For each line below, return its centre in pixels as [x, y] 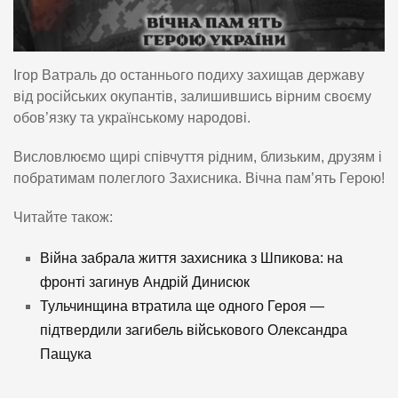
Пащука [66, 354]
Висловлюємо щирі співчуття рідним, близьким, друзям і [198, 157]
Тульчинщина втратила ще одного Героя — [182, 306]
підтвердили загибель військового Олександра [194, 330]
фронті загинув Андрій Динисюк [145, 283]
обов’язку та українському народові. [132, 118]
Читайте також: [63, 218]
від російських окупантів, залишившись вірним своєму [192, 97]
